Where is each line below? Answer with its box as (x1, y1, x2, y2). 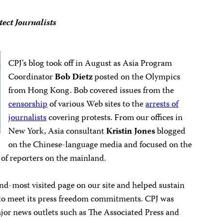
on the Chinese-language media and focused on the (8, 138, 192, 153)
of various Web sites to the (47, 97, 146, 112)
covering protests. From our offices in (46, 111, 183, 125)
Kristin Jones (106, 124, 155, 139)
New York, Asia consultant (8, 124, 107, 139)
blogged (155, 124, 186, 139)
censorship (8, 97, 48, 112)
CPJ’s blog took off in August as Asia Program (8, 57, 172, 71)
